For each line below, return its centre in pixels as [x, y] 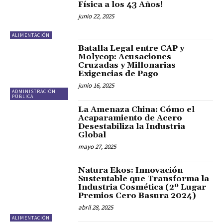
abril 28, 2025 [96, 207]
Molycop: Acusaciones [125, 57]
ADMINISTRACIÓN [34, 91]
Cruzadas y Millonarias [127, 65]
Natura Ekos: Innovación [131, 170]
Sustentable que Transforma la [144, 179]
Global [92, 135]
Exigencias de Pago [118, 74]
